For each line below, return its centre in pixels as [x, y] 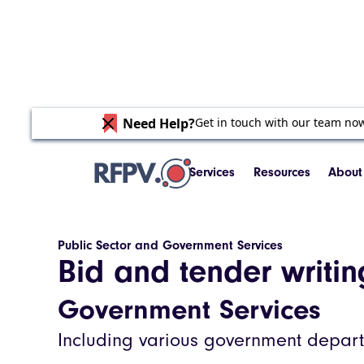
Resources [282, 172]
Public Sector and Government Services [170, 245]
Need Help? [158, 123]
